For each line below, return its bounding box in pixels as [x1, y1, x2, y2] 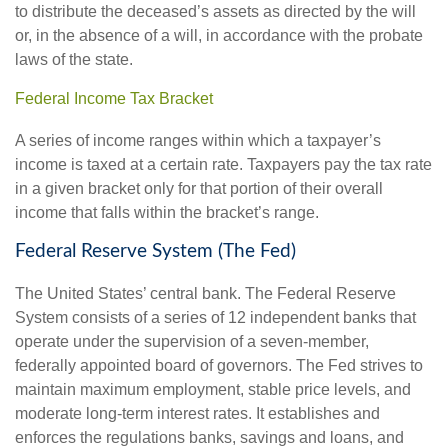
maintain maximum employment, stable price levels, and [15, 380, 411, 398]
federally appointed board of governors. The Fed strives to [15, 356, 423, 374]
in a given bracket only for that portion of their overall [15, 180, 383, 198]
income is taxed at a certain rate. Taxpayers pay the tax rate [15, 156, 432, 174]
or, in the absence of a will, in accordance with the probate [15, 27, 423, 45]
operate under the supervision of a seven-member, [15, 332, 369, 350]
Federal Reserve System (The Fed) [15, 242, 296, 262]
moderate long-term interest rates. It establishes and [15, 404, 380, 422]
